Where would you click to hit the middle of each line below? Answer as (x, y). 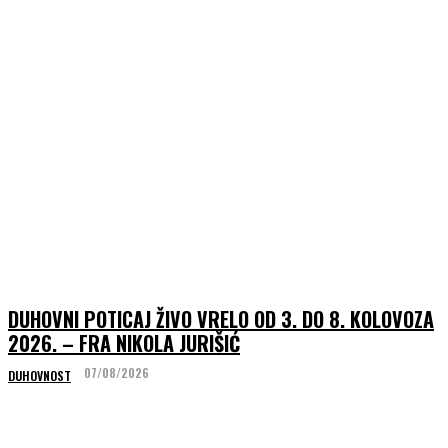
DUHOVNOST (39, 376)
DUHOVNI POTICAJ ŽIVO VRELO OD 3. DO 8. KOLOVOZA (221, 319)
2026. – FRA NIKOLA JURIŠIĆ (124, 343)
